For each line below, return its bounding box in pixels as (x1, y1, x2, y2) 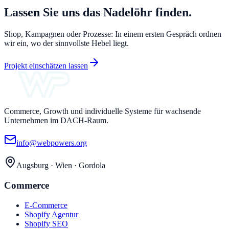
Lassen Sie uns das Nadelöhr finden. (4, 6, 192, 19)
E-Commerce (25, 200, 67, 210)
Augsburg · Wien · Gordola (16, 161, 105, 170)
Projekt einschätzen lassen (4, 61, 88, 71)
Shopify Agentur (25, 210, 78, 219)
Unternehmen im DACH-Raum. (4, 116, 108, 125)
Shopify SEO (25, 219, 68, 228)
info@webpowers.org (16, 139, 87, 148)
